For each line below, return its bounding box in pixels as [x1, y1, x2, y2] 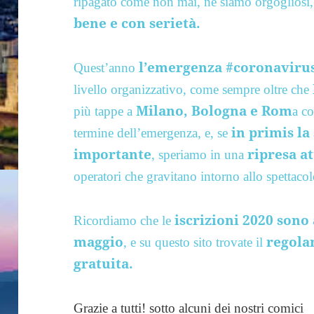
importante [74, 144, 152, 163]
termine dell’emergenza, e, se [74, 125, 228, 140]
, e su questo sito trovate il [123, 234, 267, 250]
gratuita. [74, 254, 134, 273]
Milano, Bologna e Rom [136, 101, 293, 120]
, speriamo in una [151, 146, 248, 162]
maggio [74, 232, 124, 251]
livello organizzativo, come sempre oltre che [74, 81, 310, 97]
